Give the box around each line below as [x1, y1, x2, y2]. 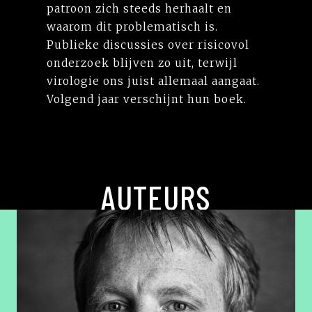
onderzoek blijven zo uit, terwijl [47, 56, 238, 70]
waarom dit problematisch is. [47, 19, 219, 33]
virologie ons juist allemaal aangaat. [47, 74, 260, 88]
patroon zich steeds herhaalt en [47, 1, 233, 15]
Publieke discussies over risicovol [47, 38, 250, 52]
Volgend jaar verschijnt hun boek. [47, 92, 247, 106]
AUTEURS [101, 176, 211, 217]
